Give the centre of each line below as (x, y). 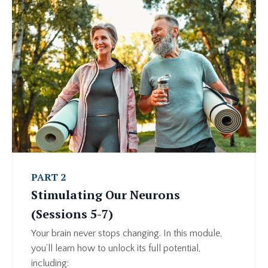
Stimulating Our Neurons (106, 194)
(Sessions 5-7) (72, 214)
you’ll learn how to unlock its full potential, (116, 248)
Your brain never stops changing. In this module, (127, 233)
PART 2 (48, 177)
